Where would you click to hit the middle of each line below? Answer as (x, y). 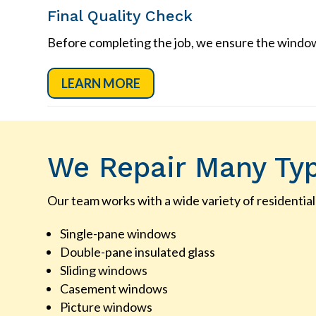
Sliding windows (104, 271)
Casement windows (114, 289)
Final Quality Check (120, 16)
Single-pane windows (119, 234)
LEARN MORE (101, 83)
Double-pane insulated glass (138, 252)
